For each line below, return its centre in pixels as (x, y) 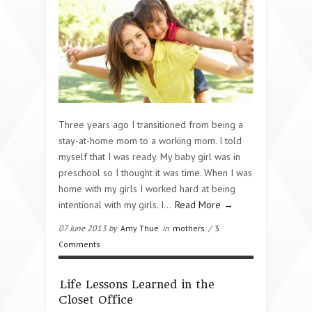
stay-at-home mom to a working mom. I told (150, 140)
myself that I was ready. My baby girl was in (149, 156)
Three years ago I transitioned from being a (151, 124)
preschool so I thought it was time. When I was (155, 172)
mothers (189, 228)
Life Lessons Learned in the (137, 284)
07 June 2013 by (89, 228)
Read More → (204, 204)
